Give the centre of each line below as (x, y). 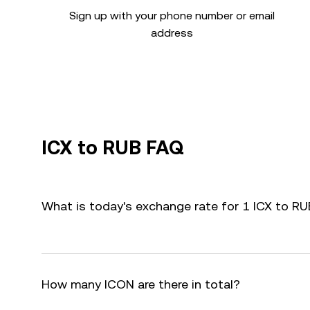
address (172, 33)
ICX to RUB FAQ (113, 147)
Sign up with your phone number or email (172, 16)
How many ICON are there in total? (141, 284)
